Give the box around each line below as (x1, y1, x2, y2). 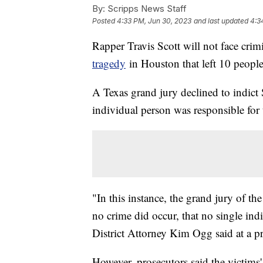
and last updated (194, 16, 248, 25)
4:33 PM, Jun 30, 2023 (117, 16, 191, 25)
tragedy (92, 55, 126, 70)
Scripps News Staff (105, 2, 187, 14)
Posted (92, 16, 117, 25)
